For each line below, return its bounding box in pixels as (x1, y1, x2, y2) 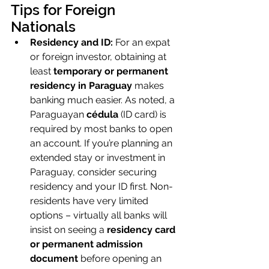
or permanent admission (30, 238, 145, 250)
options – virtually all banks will (30, 210, 169, 221)
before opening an (78, 253, 164, 264)
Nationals (11, 18, 76, 35)
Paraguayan (30, 109, 86, 120)
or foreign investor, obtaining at (30, 51, 169, 62)
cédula (86, 109, 118, 120)
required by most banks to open (30, 123, 175, 134)
